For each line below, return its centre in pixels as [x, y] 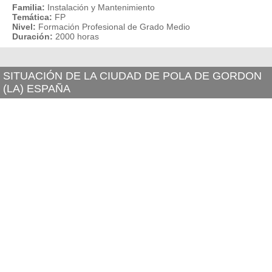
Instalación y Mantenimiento [101, 7]
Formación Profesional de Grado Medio [114, 27]
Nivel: [24, 27]
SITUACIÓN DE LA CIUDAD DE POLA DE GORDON [132, 76]
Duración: [32, 36]
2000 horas [77, 36]
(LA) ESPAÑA [37, 89]
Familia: [29, 7]
